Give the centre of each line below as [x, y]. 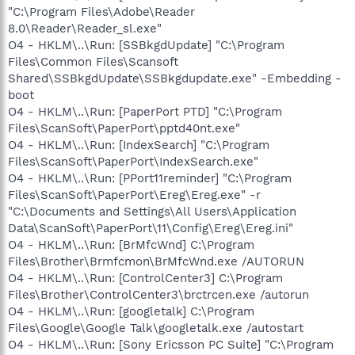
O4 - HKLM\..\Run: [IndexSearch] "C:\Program [139, 145]
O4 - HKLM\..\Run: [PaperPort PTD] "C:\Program [145, 111]
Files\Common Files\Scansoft [93, 61]
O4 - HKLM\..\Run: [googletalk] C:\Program [131, 311]
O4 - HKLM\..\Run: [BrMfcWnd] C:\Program [131, 244]
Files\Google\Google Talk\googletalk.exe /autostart [156, 328]
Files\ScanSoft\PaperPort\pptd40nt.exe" [124, 128]
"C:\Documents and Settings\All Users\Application [152, 211]
